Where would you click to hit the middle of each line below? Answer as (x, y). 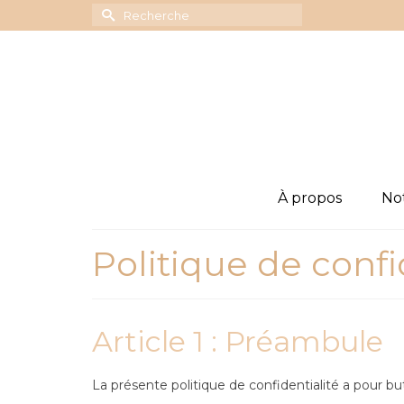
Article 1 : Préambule (238, 341)
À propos (309, 198)
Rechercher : (135, 10)
